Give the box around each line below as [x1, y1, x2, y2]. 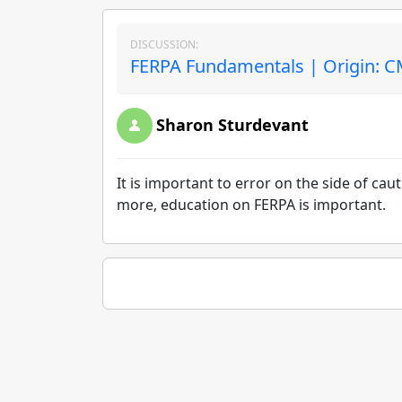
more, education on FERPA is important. [117, 195, 393, 214]
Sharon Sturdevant [156, 114, 309, 135]
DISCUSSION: [130, 37, 198, 52]
